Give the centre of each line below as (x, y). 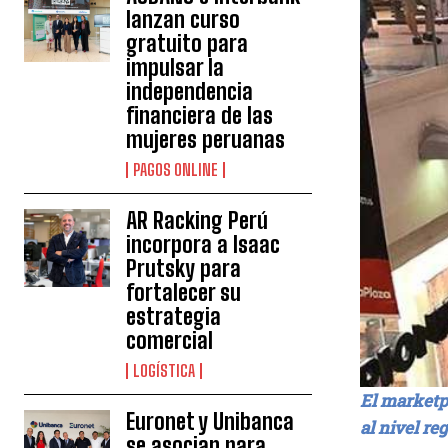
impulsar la (175, 68)
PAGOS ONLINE (176, 170)
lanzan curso (183, 20)
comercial (170, 341)
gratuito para (187, 44)
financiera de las (200, 116)
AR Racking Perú (197, 221)
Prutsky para (184, 269)
